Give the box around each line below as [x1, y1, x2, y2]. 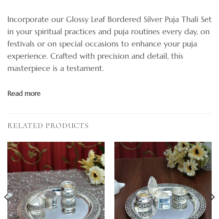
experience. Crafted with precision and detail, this [7, 50, 183, 61]
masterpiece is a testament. [7, 63, 106, 73]
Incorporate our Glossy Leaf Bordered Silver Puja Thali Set [7, 14, 212, 24]
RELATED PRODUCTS [7, 121, 89, 131]
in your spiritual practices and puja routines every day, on [7, 26, 210, 36]
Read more [7, 89, 41, 98]
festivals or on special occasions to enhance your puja [7, 38, 197, 48]
